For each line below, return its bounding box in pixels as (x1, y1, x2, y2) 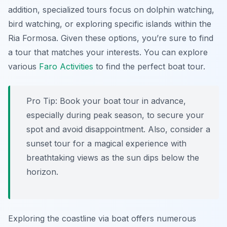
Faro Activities (39, 61, 93, 72)
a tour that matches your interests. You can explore (8, 47, 208, 58)
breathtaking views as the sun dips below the (26, 153, 199, 163)
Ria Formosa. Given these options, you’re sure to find (8, 33, 213, 44)
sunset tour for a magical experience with (26, 138, 186, 149)
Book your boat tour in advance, (57, 96, 186, 106)
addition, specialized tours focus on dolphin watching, (8, 5, 214, 15)
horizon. (26, 167, 58, 177)
